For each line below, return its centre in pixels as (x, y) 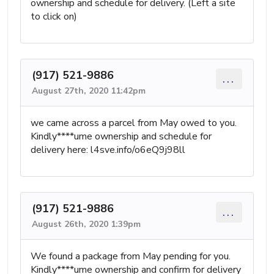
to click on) (54, 16)
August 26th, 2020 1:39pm (86, 224)
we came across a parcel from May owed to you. (134, 123)
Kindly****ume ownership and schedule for (121, 136)
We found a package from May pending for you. (131, 256)
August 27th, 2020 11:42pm (89, 91)
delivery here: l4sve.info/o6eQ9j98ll (108, 150)
